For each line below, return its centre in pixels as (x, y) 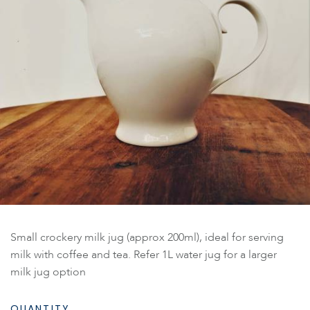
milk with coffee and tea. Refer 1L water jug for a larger (144, 254)
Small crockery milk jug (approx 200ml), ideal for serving (147, 237)
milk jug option (48, 272)
